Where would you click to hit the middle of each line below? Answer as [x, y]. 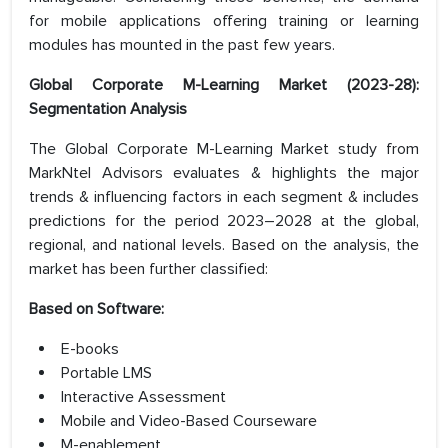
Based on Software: [96, 309]
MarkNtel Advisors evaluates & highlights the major [224, 173]
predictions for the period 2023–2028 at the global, [224, 221]
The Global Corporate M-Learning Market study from [224, 149]
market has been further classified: [148, 269]
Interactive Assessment [143, 397]
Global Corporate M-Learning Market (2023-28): [224, 85]
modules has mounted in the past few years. [182, 45]
